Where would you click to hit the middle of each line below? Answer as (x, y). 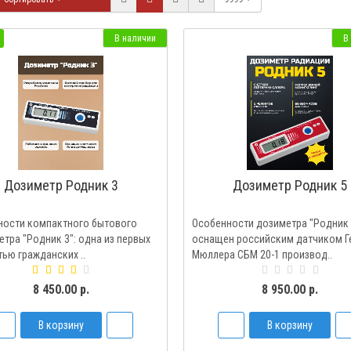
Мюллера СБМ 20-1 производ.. (262, 255)
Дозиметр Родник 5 (290, 185)
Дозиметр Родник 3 (61, 185)
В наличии (135, 38)
